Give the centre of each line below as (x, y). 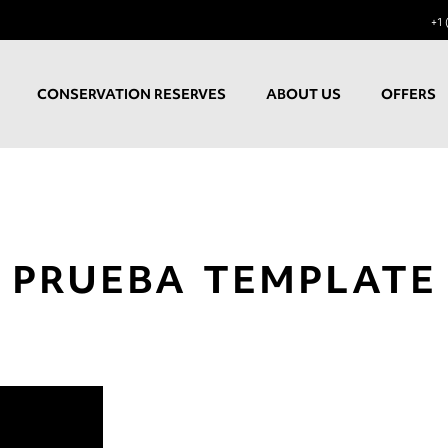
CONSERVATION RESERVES (132, 94)
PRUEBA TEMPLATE (224, 279)
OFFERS (409, 94)
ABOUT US (304, 94)
